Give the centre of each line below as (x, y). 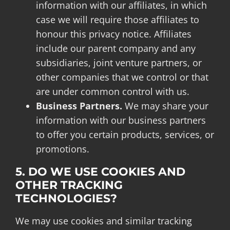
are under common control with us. (112, 91)
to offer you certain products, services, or (125, 134)
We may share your (165, 106)
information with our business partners (121, 120)
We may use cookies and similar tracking (103, 221)
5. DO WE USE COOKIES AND (100, 171)
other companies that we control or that (122, 77)
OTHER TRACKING (69, 185)
